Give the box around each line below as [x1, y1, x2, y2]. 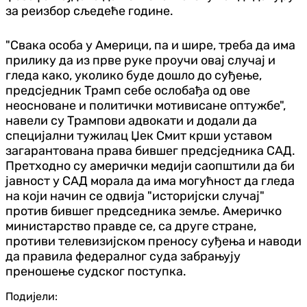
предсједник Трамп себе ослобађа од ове [5, 82, 250, 98]
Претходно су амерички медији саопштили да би [5, 158, 295, 173]
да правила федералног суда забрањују [5, 248, 241, 264]
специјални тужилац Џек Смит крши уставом [5, 127, 272, 143]
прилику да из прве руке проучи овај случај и [5, 52, 275, 68]
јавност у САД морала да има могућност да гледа [5, 173, 295, 188]
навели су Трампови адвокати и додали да [5, 112, 257, 128]
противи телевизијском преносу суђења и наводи [5, 233, 302, 249]
